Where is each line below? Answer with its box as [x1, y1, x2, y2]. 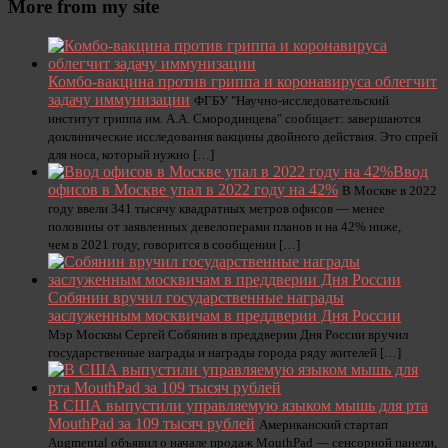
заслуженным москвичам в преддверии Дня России [48, 307, 401, 324]
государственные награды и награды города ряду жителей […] [48, 345, 401, 360]
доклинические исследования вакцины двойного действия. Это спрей [48, 129, 438, 144]
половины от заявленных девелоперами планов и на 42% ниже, [48, 219, 401, 234]
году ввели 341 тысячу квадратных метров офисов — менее [48, 201, 385, 216]
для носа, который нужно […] [48, 147, 214, 162]
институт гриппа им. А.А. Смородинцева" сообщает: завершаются [48, 111, 421, 126]
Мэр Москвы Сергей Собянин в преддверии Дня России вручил [48, 327, 408, 342]
